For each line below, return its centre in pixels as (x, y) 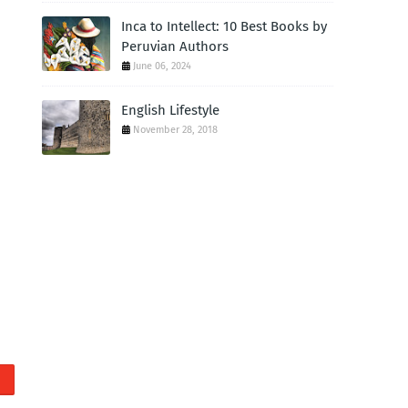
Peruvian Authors (175, 46)
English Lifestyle (170, 110)
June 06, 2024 (162, 66)
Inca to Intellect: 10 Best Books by (224, 26)
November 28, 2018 (175, 129)
